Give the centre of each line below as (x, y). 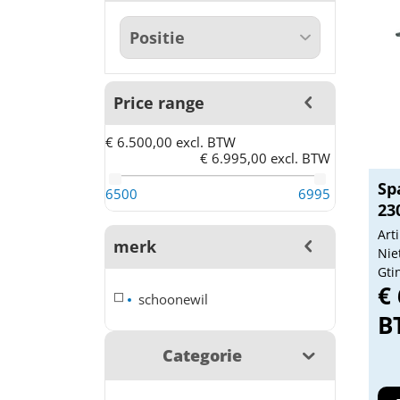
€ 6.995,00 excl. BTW (265, 158)
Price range (159, 103)
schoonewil (174, 300)
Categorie (202, 356)
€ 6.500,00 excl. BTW (171, 142)
